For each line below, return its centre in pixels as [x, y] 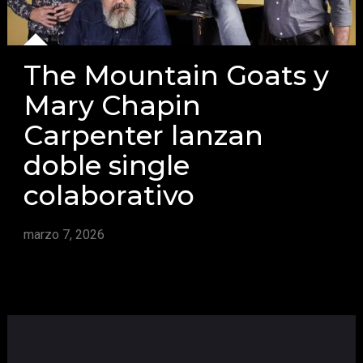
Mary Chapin [112, 105]
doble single [106, 164]
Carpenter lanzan [143, 135]
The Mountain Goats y [176, 75]
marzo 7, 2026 [64, 234]
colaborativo [109, 194]
